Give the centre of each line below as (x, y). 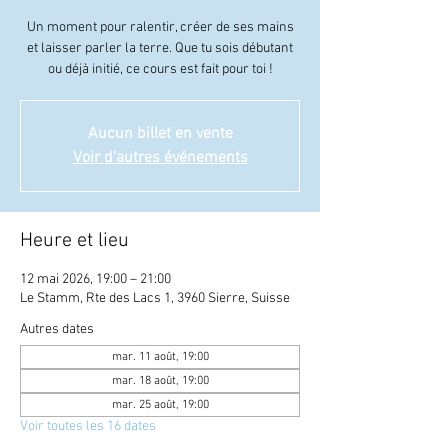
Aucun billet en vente (160, 134)
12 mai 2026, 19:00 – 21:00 (95, 279)
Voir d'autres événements (160, 158)
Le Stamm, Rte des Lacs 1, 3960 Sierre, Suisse (155, 298)
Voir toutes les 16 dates (88, 426)
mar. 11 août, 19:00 (160, 357)
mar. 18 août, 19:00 (160, 381)
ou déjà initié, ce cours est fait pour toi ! (160, 69)
